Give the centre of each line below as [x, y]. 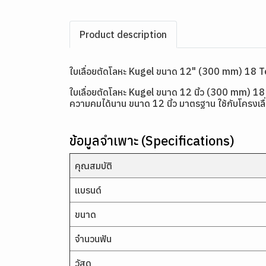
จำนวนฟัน [93, 238]
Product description [123, 34]
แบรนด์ [88, 190]
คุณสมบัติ [94, 165]
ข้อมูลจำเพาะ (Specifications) [152, 140]
